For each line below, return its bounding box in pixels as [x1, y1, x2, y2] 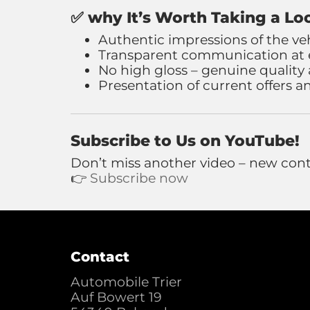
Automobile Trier [71, 274, 182, 290]
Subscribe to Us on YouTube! [71, 131, 300, 150]
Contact [71, 248, 129, 265]
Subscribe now [90, 170, 188, 186]
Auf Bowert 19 [71, 289, 162, 305]
